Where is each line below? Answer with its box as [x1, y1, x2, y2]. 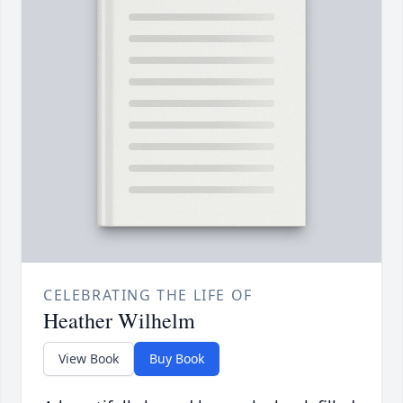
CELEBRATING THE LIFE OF [43, 285, 253, 306]
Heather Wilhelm [43, 306, 195, 336]
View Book [58, 350, 119, 368]
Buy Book [149, 350, 204, 368]
